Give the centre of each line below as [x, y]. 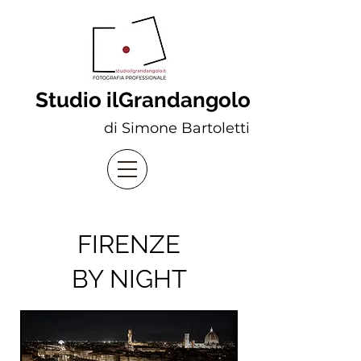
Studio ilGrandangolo [143, 100]
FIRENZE [129, 244]
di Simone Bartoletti [177, 128]
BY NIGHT [129, 279]
